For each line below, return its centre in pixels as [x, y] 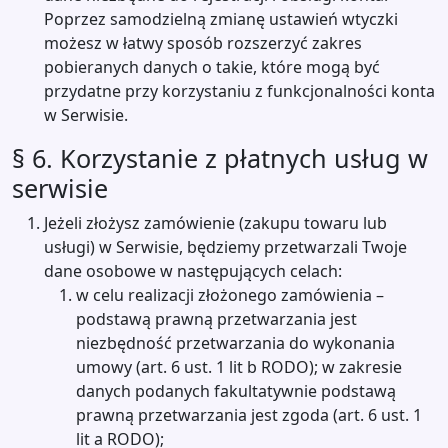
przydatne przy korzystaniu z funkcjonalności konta [239, 91]
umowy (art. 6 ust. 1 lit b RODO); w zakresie [239, 367]
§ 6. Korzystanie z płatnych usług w [220, 158]
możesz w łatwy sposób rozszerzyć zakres [203, 43]
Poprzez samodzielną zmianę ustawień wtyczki [221, 19]
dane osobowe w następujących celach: [193, 271]
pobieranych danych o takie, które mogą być [212, 67]
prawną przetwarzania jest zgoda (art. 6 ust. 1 [249, 415]
